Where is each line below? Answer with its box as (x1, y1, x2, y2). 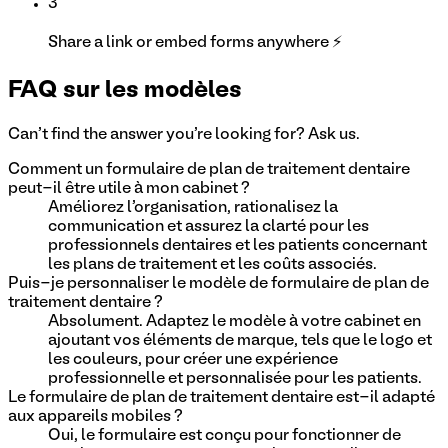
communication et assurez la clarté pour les (48, 219, 369, 234)
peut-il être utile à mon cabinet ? (8, 181, 250, 196)
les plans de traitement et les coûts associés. (48, 257, 377, 272)
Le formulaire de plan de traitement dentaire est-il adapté (8, 390, 435, 405)
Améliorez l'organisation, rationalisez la (48, 200, 338, 215)
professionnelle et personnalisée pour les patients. (48, 371, 422, 386)
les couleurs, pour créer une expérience (48, 352, 338, 367)
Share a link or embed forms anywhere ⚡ (48, 35, 342, 50)
